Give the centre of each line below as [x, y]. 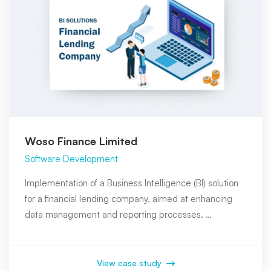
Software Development [71, 158]
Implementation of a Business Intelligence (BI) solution [132, 183]
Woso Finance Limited [81, 141]
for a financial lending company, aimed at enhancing [129, 198]
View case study [130, 263]
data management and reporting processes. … [118, 214]
